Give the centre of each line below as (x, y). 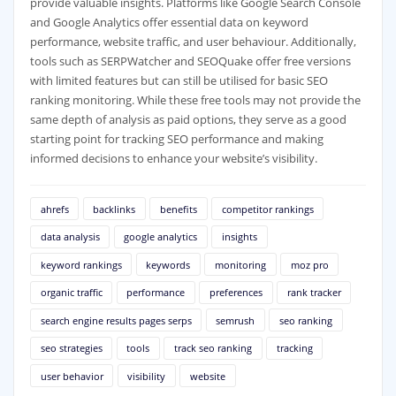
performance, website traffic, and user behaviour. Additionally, (193, 41)
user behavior (72, 376)
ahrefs (54, 209)
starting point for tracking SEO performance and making (176, 138)
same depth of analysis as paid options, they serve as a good (188, 119)
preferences (236, 293)
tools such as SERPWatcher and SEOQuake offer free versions (190, 61)
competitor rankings (267, 209)
